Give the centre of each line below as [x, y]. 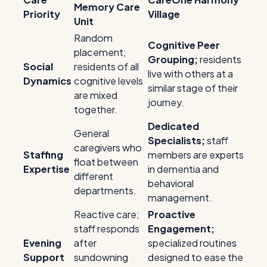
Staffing [43, 154]
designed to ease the [195, 257]
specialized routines [192, 243]
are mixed [96, 95]
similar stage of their [193, 88]
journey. [166, 102]
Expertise [46, 169]
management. [180, 197]
